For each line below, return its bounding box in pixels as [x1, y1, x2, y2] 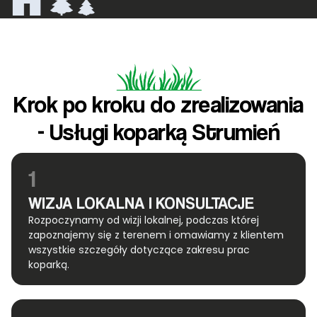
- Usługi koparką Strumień [37, 117, 280, 146]
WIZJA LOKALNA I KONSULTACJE [28, 193, 254, 213]
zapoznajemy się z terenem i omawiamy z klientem [28, 228, 284, 243]
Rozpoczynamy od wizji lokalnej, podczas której [28, 213, 259, 228]
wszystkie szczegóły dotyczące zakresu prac [28, 243, 250, 258]
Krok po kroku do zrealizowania [13, 90, 304, 119]
